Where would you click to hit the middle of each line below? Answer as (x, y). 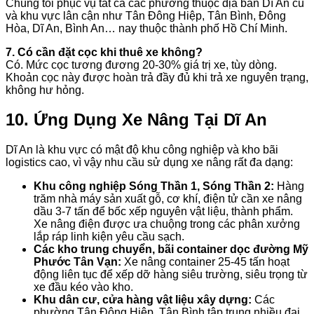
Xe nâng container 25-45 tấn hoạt (205, 262)
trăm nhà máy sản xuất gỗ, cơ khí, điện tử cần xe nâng (168, 199)
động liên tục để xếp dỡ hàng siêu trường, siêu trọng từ (171, 275)
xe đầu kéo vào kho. (83, 287)
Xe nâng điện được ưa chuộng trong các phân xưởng (167, 224)
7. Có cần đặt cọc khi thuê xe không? (104, 52)
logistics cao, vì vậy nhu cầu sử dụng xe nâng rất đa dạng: (149, 163)
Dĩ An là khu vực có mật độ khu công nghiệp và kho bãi (142, 150)
